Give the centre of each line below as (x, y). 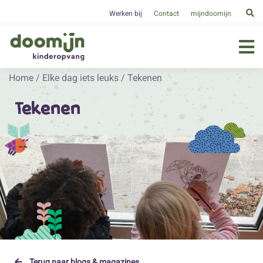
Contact (166, 13)
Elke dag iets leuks (80, 78)
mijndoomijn (211, 13)
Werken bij (125, 13)
